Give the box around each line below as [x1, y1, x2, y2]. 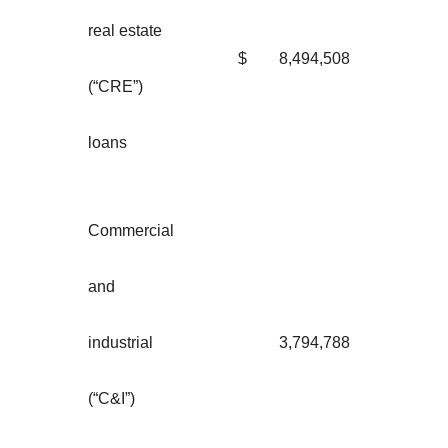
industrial [88, 333, 153, 351]
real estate [88, 21, 162, 39]
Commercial [88, 221, 174, 239]
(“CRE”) [88, 77, 143, 95]
